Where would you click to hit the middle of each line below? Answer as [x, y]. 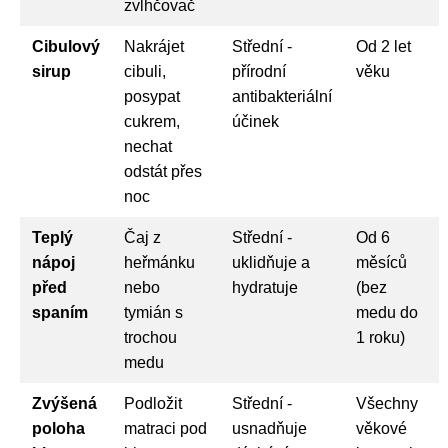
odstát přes [163, 171]
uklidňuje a [271, 262]
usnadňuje [269, 428]
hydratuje [265, 287]
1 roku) [380, 337]
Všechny [387, 403]
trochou [150, 337]
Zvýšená [64, 403]
